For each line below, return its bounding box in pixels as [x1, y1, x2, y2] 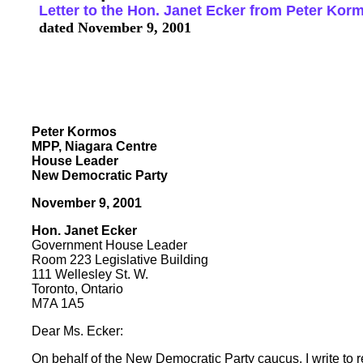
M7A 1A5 [32, 296, 84, 310]
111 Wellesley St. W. [32, 267, 148, 281]
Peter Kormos [32, 124, 117, 139]
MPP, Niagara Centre [32, 139, 157, 153]
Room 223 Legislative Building [32, 252, 208, 267]
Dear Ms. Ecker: [32, 323, 123, 338]
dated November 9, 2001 [39, 19, 191, 36]
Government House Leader [32, 237, 187, 252]
